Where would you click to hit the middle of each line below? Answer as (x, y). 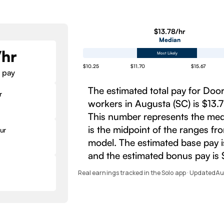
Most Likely (167, 53)
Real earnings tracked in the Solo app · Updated (147, 173)
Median (169, 40)
